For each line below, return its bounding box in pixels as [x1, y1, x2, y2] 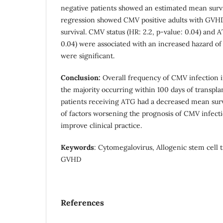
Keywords [61, 142, 94, 152]
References [61, 197, 104, 208]
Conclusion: [61, 73, 103, 82]
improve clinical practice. [61, 120, 142, 130]
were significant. [61, 51, 114, 60]
